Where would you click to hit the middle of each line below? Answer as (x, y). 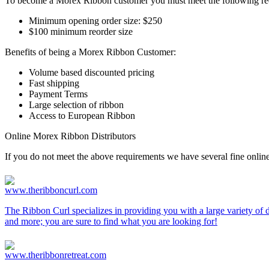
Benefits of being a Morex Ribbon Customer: (90, 52)
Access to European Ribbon (82, 115)
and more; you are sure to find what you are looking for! (111, 221)
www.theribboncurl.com (51, 190)
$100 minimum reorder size (81, 31)
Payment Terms (58, 94)
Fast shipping (54, 83)
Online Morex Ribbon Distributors (70, 136)
